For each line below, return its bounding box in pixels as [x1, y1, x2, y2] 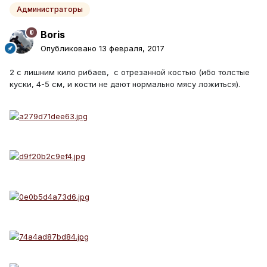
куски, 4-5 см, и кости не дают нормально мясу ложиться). [10, 79, 243, 89]
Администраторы [17, 5, 83, 14]
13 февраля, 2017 [99, 43, 164, 53]
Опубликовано [41, 43, 99, 53]
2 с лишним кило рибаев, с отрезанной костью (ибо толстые [10, 67, 250, 77]
